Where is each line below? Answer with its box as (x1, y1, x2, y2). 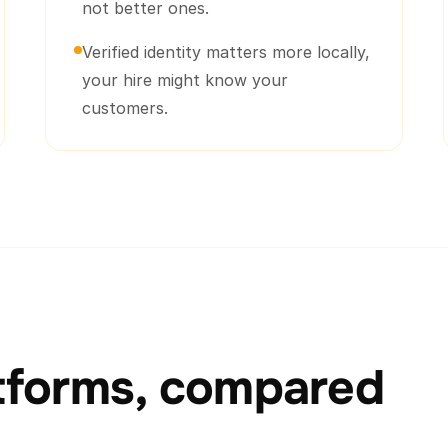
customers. (82, 98, 169, 118)
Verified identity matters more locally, (82, 42, 371, 62)
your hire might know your (82, 70, 289, 90)
